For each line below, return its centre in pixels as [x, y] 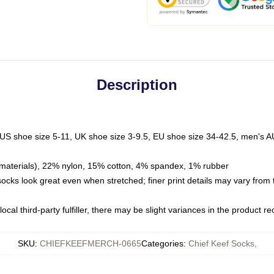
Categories [162, 243]
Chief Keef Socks [221, 243]
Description [137, 85]
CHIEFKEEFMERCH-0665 [90, 243]
